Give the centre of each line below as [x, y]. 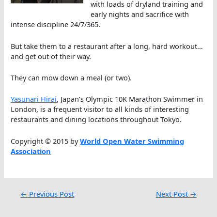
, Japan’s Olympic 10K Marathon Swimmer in [130, 99]
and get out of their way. [51, 56]
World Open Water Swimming [132, 141]
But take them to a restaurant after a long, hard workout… [107, 46]
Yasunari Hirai [34, 99]
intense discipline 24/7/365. [56, 24]
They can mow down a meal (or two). [71, 77]
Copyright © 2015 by [46, 141]
